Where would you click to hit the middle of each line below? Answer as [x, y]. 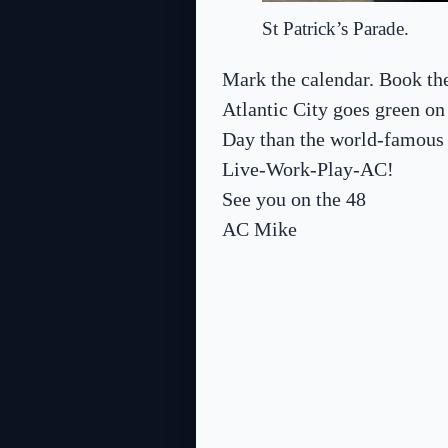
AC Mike [259, 229]
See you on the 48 [294, 199]
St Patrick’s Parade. [335, 29]
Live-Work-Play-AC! [308, 169]
